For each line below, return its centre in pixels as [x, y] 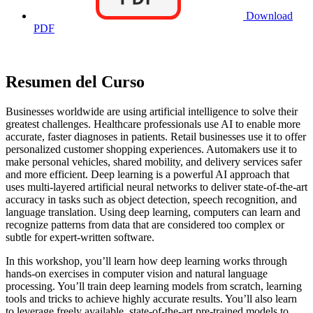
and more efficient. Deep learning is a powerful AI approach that [147, 174]
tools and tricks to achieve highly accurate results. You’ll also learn [151, 298]
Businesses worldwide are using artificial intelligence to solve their [152, 111]
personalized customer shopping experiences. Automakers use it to [151, 149]
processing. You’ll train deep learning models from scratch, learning [154, 286]
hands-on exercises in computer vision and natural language [137, 273]
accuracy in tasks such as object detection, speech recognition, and [151, 199]
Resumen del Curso [75, 82]
